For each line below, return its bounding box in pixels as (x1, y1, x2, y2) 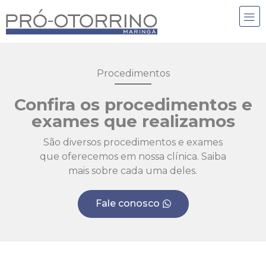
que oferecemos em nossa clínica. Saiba (39, 151, 226, 163)
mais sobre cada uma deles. (68, 165, 198, 177)
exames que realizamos (31, 111, 235, 132)
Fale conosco (95, 198, 160, 210)
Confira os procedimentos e (14, 94, 252, 115)
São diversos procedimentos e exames (43, 137, 223, 148)
